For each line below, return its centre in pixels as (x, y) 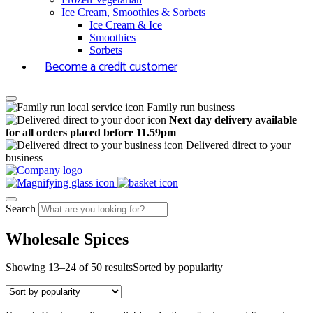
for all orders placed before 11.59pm (91, 132)
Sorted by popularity (178, 267)
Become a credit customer (111, 67)
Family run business (191, 107)
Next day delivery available (233, 120)
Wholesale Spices (67, 239)
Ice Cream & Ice (126, 25)
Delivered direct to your (238, 145)
